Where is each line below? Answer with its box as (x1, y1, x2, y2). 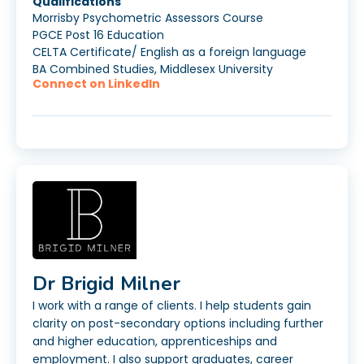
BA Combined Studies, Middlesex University (32, 61, 273, 78)
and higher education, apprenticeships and (32, 333, 277, 350)
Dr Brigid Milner (32, 271, 180, 297)
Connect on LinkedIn (32, 76, 160, 93)
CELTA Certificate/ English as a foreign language (32, 44, 310, 61)
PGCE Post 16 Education (32, 27, 164, 44)
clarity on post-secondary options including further (32, 315, 323, 332)
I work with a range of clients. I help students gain (32, 297, 311, 314)
